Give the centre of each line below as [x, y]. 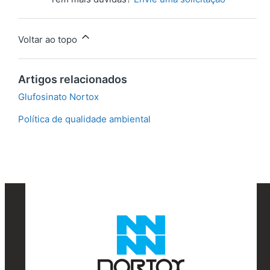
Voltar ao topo [49, 40]
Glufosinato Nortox [58, 97]
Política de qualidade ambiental [84, 119]
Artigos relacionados [73, 80]
